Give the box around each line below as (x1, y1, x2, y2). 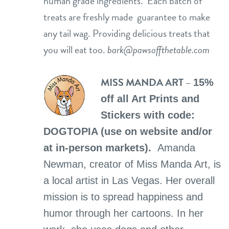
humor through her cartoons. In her (43, 208, 203, 219)
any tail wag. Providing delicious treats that (43, 26, 210, 41)
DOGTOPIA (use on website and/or (43, 126, 212, 137)
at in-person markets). (43, 142, 157, 153)
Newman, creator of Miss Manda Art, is (43, 158, 221, 170)
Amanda (157, 142, 195, 153)
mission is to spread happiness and (43, 191, 203, 202)
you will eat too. (43, 42, 107, 57)
